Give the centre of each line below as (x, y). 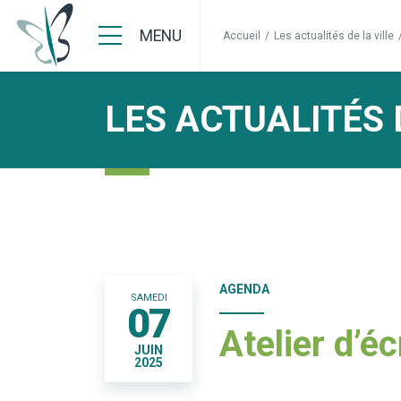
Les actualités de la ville (334, 36)
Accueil (242, 36)
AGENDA (244, 289)
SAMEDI (149, 298)
